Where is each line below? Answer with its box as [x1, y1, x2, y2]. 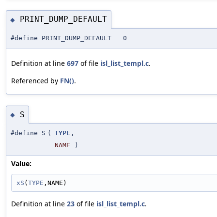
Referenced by [11, 76, 60, 85]
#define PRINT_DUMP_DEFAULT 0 [11, 34, 127, 42]
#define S [11, 129, 46, 137]
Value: [11, 159, 31, 169]
